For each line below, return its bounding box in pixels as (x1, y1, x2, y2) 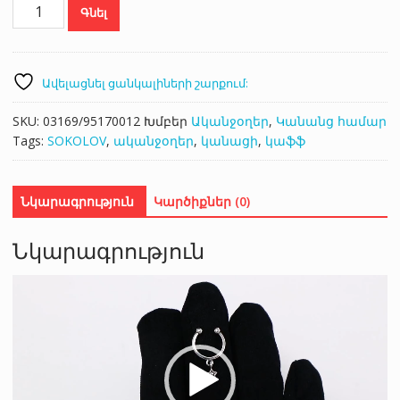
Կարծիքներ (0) (153, 192, 250, 210)
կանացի (200, 131, 258, 149)
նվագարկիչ (11, 295, 90, 312)
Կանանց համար (275, 112, 387, 129)
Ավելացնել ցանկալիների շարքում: (41, 74, 248, 91)
